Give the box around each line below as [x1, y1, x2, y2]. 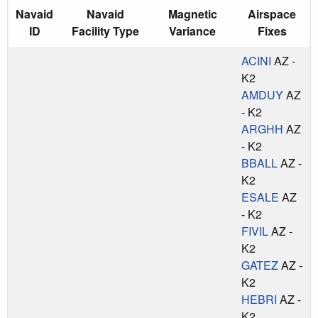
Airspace [248, 5, 296, 22]
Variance [169, 22, 216, 39]
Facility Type [72, 22, 139, 39]
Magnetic [168, 5, 217, 22]
